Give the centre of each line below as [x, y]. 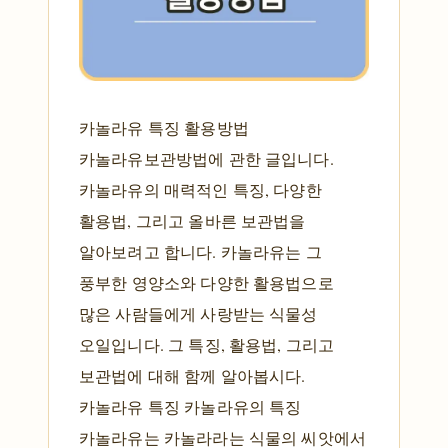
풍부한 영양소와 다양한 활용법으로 [206, 283]
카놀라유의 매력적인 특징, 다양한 [200, 190]
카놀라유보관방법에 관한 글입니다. [206, 159]
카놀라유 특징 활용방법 [164, 128]
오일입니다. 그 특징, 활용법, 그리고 [207, 345]
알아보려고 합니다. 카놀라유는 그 [200, 252]
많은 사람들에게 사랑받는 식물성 [198, 314]
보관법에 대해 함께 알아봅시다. [192, 376]
